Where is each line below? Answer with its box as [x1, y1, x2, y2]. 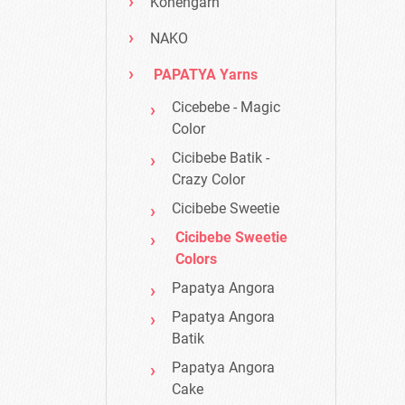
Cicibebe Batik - [172, 149, 269, 167]
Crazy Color [172, 171, 245, 189]
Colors [175, 250, 217, 268]
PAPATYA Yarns [154, 66, 258, 84]
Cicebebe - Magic [172, 99, 280, 117]
